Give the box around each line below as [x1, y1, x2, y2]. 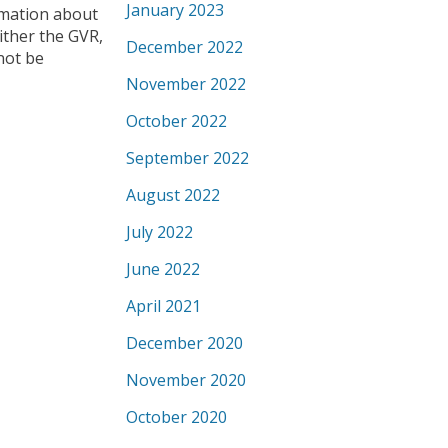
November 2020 [126, 369, 246, 391]
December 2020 [126, 332, 243, 354]
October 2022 [126, 110, 227, 132]
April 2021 [126, 295, 201, 317]
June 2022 [126, 258, 200, 280]
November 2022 [126, 73, 246, 95]
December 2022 [126, 36, 243, 58]
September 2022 [126, 147, 249, 169]
